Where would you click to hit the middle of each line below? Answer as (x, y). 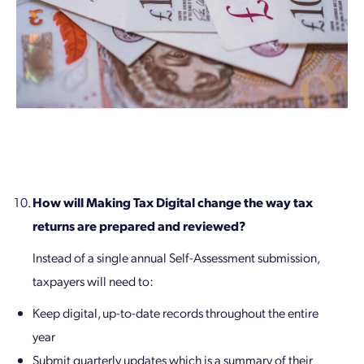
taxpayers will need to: (93, 281)
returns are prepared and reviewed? (139, 226)
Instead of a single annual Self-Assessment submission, (176, 258)
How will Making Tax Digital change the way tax (173, 202)
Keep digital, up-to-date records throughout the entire (175, 313)
